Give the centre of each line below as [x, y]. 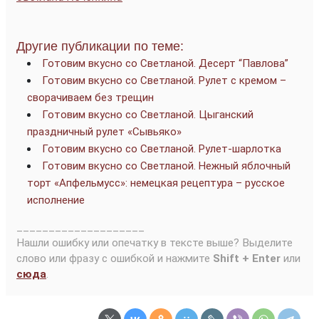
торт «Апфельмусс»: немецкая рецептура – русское [156, 183]
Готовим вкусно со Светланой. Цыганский [148, 114]
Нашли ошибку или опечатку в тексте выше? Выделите [155, 242]
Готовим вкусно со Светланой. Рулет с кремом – [164, 80]
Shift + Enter [247, 258]
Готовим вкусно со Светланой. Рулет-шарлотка [162, 148]
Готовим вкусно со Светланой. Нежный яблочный [166, 166]
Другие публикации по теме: [100, 46]
